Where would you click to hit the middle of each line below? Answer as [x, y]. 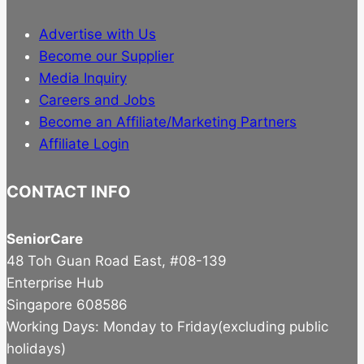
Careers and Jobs [97, 100]
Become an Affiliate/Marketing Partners [168, 121]
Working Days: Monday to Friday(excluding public [167, 326]
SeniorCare [45, 238]
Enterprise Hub [55, 282]
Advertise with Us [97, 34]
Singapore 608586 [67, 304]
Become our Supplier [106, 56]
